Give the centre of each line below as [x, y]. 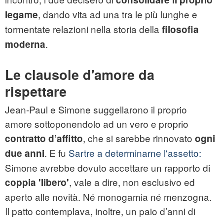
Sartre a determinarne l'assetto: [135, 153]
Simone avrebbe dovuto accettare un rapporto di [108, 168]
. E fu [56, 153]
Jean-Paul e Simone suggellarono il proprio [96, 110]
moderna [25, 44]
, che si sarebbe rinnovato [139, 138]
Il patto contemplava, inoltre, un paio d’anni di [100, 211]
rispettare [36, 92]
